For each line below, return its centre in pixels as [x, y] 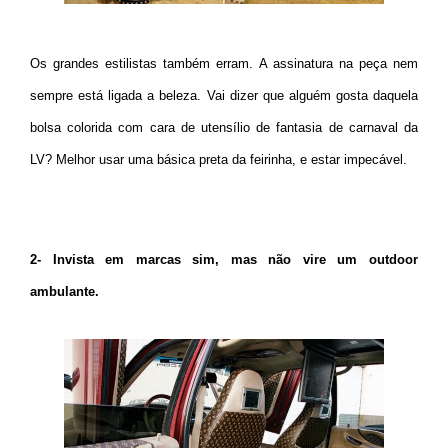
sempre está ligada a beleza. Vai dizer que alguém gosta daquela [224, 95]
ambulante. [64, 291]
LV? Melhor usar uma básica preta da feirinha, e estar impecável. [218, 159]
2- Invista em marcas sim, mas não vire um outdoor [224, 259]
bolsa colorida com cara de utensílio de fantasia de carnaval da [224, 127]
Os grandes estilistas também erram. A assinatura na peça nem [224, 63]
